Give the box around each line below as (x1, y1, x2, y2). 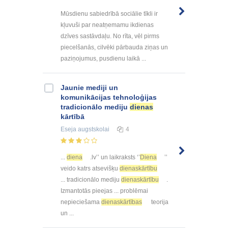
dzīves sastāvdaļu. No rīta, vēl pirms (61, 33, 159, 40)
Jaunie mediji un (61, 83, 118, 92)
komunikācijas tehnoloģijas (61, 93, 157, 102)
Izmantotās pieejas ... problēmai (61, 187, 148, 194)
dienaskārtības (101, 198, 142, 206)
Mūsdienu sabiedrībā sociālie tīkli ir (61, 10, 158, 18)
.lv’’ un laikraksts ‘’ (90, 153, 140, 161)
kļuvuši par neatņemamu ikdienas (61, 21, 154, 29)
